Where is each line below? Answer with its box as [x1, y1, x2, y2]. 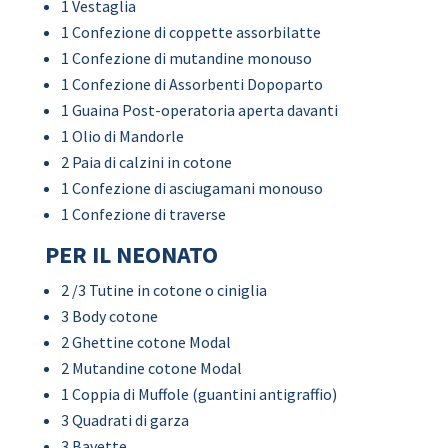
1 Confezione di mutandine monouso [60, 48, 312, 68]
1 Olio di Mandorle [60, 126, 184, 146]
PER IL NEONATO [44, 239, 218, 270]
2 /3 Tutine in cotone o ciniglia [60, 280, 267, 300]
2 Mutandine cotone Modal [60, 358, 242, 378]
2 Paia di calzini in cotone [60, 152, 232, 172]
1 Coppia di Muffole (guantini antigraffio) [60, 384, 337, 404]
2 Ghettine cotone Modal [60, 332, 231, 352]
